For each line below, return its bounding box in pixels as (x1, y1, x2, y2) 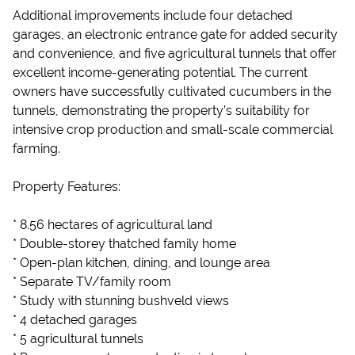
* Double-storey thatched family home (13, 236, 236, 251)
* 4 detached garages (13, 312, 137, 327)
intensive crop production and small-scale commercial (13, 122, 333, 137)
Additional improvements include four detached (13, 8, 292, 23)
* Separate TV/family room (13, 274, 171, 289)
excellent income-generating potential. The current (13, 65, 307, 80)
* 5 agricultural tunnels (13, 331, 143, 346)
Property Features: (13, 179, 120, 194)
